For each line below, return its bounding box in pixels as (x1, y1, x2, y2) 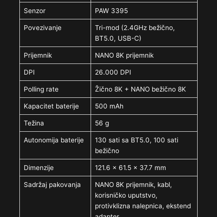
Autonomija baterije (24, 136, 84, 144)
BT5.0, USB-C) (95, 34, 142, 43)
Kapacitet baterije (24, 102, 79, 110)
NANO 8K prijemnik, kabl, (95, 181, 172, 189)
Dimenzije (24, 164, 54, 172)
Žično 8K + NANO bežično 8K (95, 85, 186, 93)
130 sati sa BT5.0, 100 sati (95, 136, 179, 144)
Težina (24, 119, 45, 127)
